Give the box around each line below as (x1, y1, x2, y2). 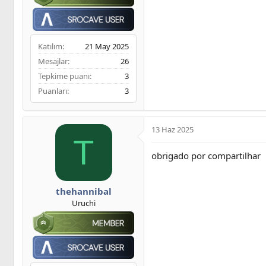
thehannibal (55, 185, 112, 198)
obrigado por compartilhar (151, 149, 261, 161)
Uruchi (71, 198, 96, 209)
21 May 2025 (85, 40, 129, 52)
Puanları (38, 85, 67, 96)
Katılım (38, 40, 62, 52)
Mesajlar (38, 55, 68, 66)
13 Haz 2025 (151, 123, 194, 135)
